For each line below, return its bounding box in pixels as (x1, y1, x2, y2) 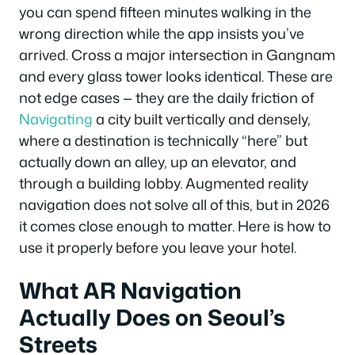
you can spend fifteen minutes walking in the (19, 2, 311, 22)
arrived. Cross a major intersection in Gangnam (19, 44, 335, 65)
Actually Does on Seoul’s (19, 300, 285, 333)
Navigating (19, 109, 93, 129)
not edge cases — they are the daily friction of (19, 87, 314, 108)
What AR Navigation (19, 273, 242, 306)
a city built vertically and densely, (93, 109, 311, 129)
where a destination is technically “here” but (19, 130, 307, 151)
